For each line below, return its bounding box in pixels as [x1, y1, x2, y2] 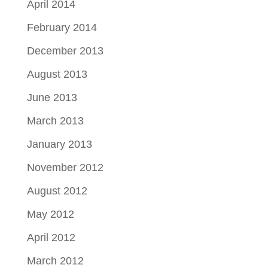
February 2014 [26, 21, 97, 33]
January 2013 [26, 138, 92, 150]
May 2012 [26, 208, 74, 220]
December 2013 [26, 44, 103, 57]
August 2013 [26, 68, 87, 80]
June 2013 [26, 91, 77, 103]
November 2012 [26, 161, 103, 173]
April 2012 [26, 231, 75, 243]
